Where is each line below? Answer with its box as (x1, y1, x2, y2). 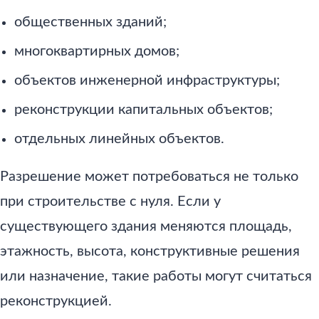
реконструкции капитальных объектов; (14, 103, 273, 117)
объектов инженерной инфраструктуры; (14, 73, 280, 88)
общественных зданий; (14, 15, 167, 30)
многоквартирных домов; (14, 44, 179, 59)
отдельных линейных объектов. (14, 132, 224, 147)
